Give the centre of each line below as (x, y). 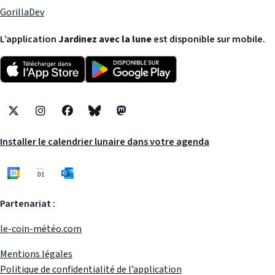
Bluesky (110, 118)
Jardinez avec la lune (105, 39)
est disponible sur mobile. (208, 39)
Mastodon (142, 118)
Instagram (62, 118)
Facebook (87, 118)
